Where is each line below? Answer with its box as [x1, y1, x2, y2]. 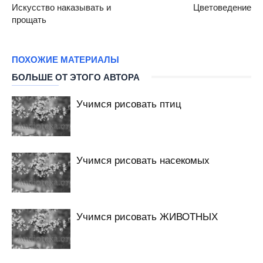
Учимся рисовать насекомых [76, 151, 210, 167]
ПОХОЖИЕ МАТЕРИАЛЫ [12, 54, 119, 65]
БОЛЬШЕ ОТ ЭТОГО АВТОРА [12, 72, 140, 82]
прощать [12, 12, 46, 25]
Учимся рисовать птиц [76, 95, 181, 110]
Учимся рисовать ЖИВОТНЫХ [76, 208, 218, 223]
